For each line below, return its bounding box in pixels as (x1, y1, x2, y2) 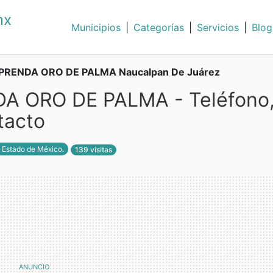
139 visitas (74, 145, 112, 154)
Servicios (196, 21, 239, 34)
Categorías (133, 21, 184, 34)
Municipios (71, 21, 121, 34)
